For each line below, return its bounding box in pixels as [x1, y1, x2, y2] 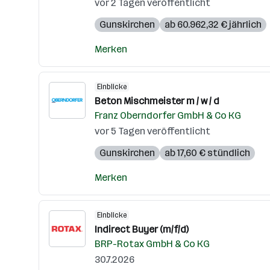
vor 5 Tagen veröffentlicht [95, 125, 210, 137]
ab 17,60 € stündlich [165, 147, 250, 159]
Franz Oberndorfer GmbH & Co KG [95, 110, 241, 121]
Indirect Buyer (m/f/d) [95, 224, 189, 235]
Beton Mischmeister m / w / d [95, 95, 219, 107]
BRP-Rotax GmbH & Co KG [95, 238, 210, 250]
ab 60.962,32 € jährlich [165, 19, 262, 30]
